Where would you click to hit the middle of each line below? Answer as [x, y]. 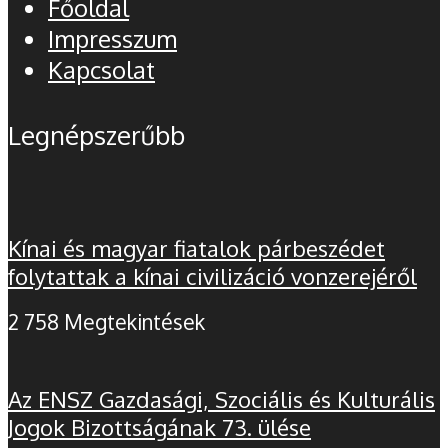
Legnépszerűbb [96, 134]
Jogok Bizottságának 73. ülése [159, 426]
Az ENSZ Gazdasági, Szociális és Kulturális [221, 398]
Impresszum [112, 38]
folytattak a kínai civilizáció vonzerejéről [212, 276]
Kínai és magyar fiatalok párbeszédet [196, 248]
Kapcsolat [101, 69]
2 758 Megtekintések [106, 321]
